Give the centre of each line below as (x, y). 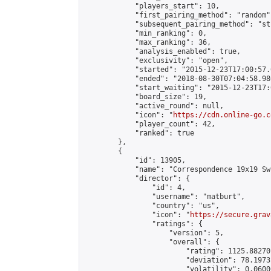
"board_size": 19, (145, 97)
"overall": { (152, 242)
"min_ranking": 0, (145, 33)
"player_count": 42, (150, 124)
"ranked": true (139, 133)
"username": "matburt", (165, 197)
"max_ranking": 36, (148, 42)
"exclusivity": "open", (156, 60)
